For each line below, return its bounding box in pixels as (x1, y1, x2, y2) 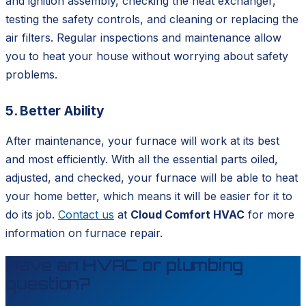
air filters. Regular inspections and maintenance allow (5, 31, 281, 45)
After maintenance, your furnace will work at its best (5, 134, 279, 148)
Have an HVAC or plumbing (5, 255, 244, 276)
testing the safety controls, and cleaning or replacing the (5, 12, 298, 27)
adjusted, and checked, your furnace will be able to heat (5, 171, 298, 185)
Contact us (58, 208, 114, 222)
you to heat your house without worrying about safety (5, 49, 288, 64)
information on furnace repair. (5, 226, 163, 240)
